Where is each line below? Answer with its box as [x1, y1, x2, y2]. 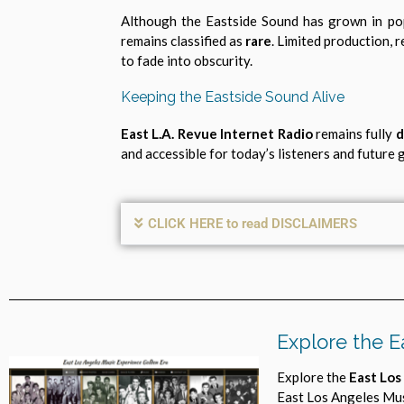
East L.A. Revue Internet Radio [121, 125, 313, 142]
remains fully [312, 125, 396, 142]
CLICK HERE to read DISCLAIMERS [148, 215, 357, 232]
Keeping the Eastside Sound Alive [121, 88, 344, 106]
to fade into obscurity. [121, 51, 252, 69]
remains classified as [121, 32, 246, 49]
